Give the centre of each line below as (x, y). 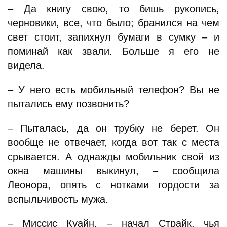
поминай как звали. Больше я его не (113, 51)
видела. (26, 65)
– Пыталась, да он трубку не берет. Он (113, 128)
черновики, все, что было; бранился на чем (113, 23)
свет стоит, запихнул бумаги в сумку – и (113, 37)
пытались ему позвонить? (68, 104)
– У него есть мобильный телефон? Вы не (113, 90)
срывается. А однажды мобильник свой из (113, 157)
